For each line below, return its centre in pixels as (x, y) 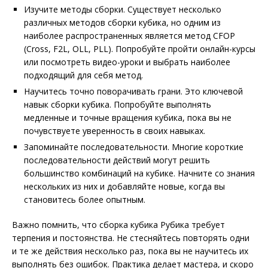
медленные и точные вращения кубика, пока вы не (128, 118)
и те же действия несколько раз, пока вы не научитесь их (130, 251)
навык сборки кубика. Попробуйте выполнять (118, 104)
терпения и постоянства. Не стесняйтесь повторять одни (131, 238)
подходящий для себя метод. (83, 75)
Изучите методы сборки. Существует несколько (123, 9)
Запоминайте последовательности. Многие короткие (134, 147)
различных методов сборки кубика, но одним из (122, 22)
